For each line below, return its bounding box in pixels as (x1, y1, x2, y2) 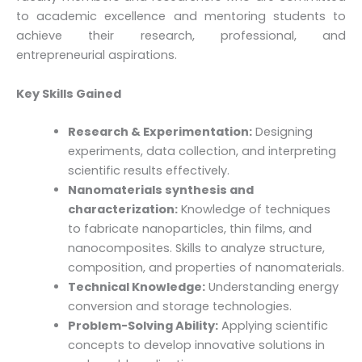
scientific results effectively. (67, 162, 229, 179)
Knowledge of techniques (177, 200, 330, 217)
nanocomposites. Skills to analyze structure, (67, 239, 325, 256)
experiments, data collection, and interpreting (67, 142, 336, 159)
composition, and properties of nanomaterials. (67, 259, 344, 276)
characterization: (67, 200, 178, 217)
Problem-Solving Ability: (67, 317, 218, 334)
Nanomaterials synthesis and (67, 181, 254, 198)
